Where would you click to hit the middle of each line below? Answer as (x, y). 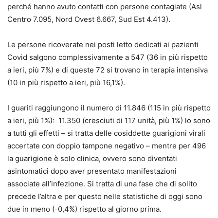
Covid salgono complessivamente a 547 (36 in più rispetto (108, 57)
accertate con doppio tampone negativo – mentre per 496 (107, 145)
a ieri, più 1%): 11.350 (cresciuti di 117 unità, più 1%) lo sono (109, 120)
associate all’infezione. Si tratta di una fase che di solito (102, 183)
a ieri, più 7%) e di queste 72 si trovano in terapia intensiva (108, 70)
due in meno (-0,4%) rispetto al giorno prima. (84, 209)
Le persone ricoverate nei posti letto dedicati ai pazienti (103, 44)
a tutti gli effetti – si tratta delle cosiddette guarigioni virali (106, 133)
